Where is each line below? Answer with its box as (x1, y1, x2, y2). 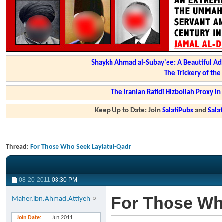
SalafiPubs (162, 107, 194, 114)
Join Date (17, 215, 40, 221)
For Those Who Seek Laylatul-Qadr (30, 143, 131, 151)
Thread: (6, 143, 30, 151)
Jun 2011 (52, 215, 73, 221)
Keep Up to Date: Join (95, 107, 163, 114)
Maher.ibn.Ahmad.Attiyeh (12, 195, 91, 203)
